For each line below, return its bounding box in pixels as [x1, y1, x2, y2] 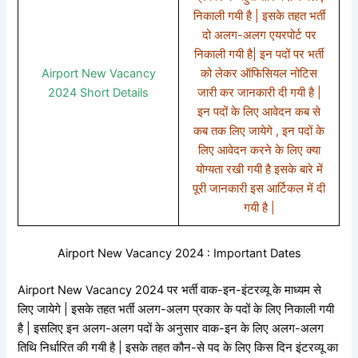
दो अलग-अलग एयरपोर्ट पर [201, 27, 316, 42]
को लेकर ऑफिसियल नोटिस [201, 66, 318, 81]
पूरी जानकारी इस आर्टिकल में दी [193, 181, 326, 196]
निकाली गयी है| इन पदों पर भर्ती [194, 46, 324, 62]
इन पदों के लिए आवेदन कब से [197, 104, 321, 119]
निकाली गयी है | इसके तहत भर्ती [193, 8, 325, 23]
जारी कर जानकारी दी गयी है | [197, 85, 321, 100]
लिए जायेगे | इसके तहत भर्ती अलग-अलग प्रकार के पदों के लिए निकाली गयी [18, 301, 335, 316]
